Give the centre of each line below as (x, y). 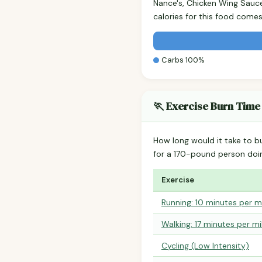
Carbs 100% (183, 60)
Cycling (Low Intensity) (205, 246)
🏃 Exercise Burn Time (207, 106)
